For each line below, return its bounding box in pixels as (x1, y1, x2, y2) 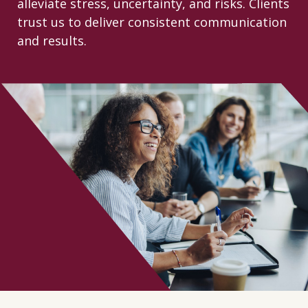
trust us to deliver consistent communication (16, 14, 287, 30)
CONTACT (128, 7, 180, 22)
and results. (16, 32, 87, 49)
